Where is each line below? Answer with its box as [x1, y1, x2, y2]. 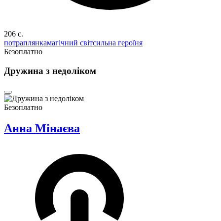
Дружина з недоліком [4, 65, 96, 76]
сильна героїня [93, 38, 143, 47]
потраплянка [4, 38, 47, 47]
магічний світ [47, 38, 93, 47]
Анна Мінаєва [4, 122, 80, 135]
